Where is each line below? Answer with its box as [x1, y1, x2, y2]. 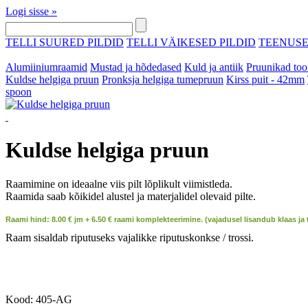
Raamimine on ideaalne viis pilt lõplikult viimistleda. [5, 177, 232, 190]
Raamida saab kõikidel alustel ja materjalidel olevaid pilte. [5, 190, 256, 202]
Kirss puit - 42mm [226, 74, 305, 85]
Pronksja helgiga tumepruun [102, 74, 223, 85]
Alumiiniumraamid [5, 61, 87, 73]
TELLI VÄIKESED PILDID [126, 36, 256, 48]
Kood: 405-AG [5, 293, 72, 305]
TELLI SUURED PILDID [5, 36, 124, 48]
